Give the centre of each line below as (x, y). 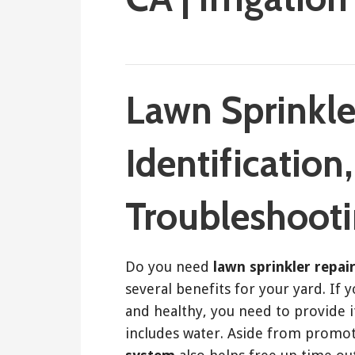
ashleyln (247, 42)
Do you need (169, 266)
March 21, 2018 (167, 42)
